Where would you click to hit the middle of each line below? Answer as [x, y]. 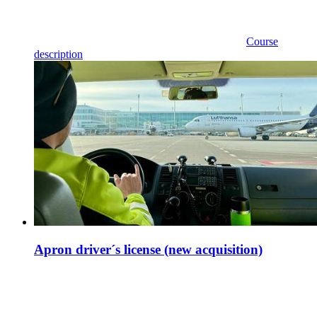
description [58, 54]
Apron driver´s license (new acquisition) [148, 249]
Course [262, 41]
